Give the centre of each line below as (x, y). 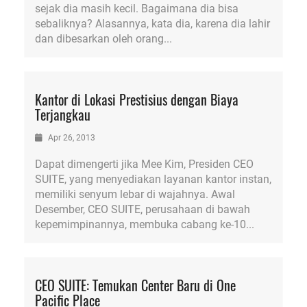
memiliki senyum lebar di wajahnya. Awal (135, 194)
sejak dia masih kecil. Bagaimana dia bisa (137, 9)
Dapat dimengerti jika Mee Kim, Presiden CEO (144, 164)
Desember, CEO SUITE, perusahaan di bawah (143, 209)
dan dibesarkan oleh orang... (103, 39)
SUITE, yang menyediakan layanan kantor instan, (153, 179)
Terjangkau (63, 114)
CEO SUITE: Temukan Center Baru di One (135, 285)
